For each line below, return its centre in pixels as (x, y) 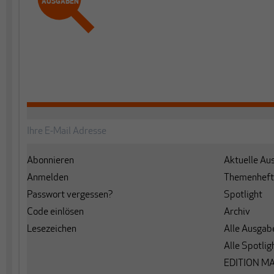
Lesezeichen (52, 229)
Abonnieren (50, 161)
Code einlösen (55, 212)
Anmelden (48, 178)
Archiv (237, 212)
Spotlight (243, 195)
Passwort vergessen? (70, 195)
